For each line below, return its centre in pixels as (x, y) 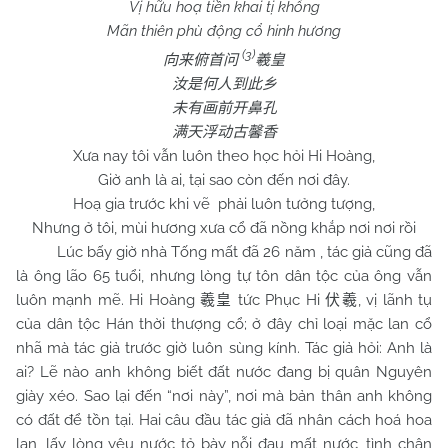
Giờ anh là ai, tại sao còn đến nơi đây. (224, 180)
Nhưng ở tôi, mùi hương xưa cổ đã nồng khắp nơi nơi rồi (224, 228)
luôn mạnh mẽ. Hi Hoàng (108, 300)
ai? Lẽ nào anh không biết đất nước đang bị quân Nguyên (224, 372)
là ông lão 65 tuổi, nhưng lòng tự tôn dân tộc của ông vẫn (224, 276)
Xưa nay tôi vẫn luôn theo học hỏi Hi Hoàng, (224, 156)
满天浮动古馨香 (224, 132)
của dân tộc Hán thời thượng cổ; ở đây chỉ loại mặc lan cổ (224, 324)
